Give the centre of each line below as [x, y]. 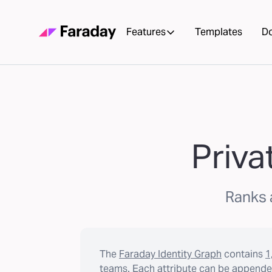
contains [243, 254]
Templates [219, 32]
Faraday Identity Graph [170, 254]
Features [146, 32]
